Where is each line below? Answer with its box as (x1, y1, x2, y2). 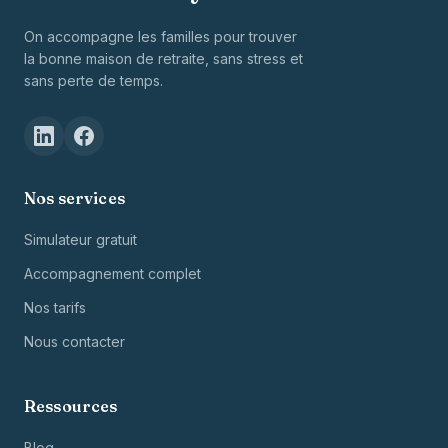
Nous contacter (24, 332, 125, 350)
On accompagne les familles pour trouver (24, 27, 297, 45)
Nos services (24, 187, 125, 208)
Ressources (24, 395, 118, 416)
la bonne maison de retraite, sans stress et (24, 49, 303, 67)
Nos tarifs (24, 298, 86, 316)
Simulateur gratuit (24, 230, 137, 248)
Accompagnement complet (24, 264, 201, 282)
